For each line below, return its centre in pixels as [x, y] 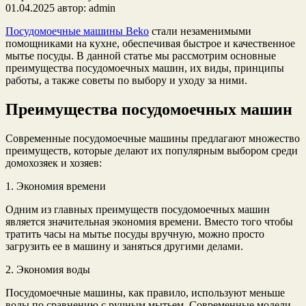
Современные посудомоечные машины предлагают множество [153, 138]
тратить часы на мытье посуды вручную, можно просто [135, 234]
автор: [72, 8]
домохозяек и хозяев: [54, 163]
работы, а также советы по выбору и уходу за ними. [126, 80]
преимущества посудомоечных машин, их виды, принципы [145, 68]
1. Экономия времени [56, 186]
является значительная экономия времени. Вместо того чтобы [149, 221]
